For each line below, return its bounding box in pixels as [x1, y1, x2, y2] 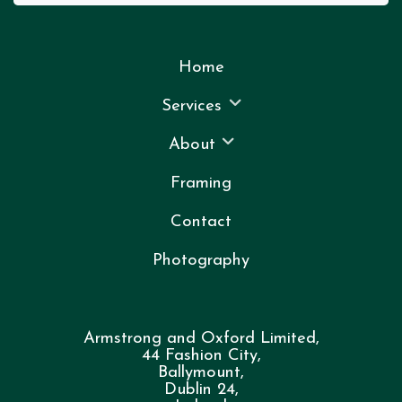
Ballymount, [158, 364, 244, 382]
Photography [153, 252, 249, 270]
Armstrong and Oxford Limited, [83, 330, 319, 348]
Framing [170, 175, 232, 193]
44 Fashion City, [141, 347, 261, 365]
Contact [170, 214, 232, 232]
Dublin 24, [163, 381, 239, 399]
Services [162, 98, 223, 116]
